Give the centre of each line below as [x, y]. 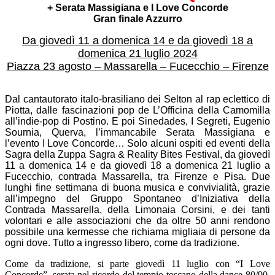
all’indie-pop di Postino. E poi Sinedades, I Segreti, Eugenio [137, 121]
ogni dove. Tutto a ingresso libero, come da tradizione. [122, 242]
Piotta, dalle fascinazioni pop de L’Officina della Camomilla [137, 110]
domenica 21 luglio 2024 [137, 53]
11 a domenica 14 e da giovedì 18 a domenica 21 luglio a [137, 165]
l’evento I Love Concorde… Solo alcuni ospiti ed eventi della [137, 143]
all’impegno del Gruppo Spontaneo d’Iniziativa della [137, 198]
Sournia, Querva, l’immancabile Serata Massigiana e [137, 132]
